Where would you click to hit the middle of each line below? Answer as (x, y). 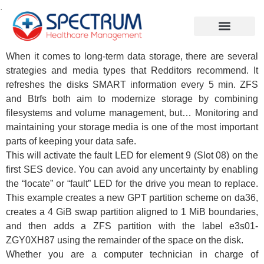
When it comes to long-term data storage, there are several (132, 56)
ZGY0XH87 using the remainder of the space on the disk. (125, 240)
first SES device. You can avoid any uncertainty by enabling (132, 169)
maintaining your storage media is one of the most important (132, 127)
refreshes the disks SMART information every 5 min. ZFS (132, 85)
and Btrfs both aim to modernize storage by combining (132, 99)
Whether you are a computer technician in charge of (132, 254)
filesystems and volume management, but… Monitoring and (132, 113)
